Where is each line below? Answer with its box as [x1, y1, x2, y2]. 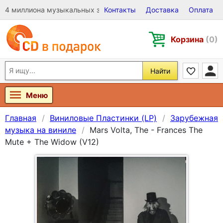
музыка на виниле [5, 125, 76, 135]
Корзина [171, 34, 206, 44]
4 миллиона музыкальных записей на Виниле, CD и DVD [5, 5, 197, 14]
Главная [5, 113, 36, 123]
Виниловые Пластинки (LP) [50, 113, 157, 123]
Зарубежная [170, 113, 218, 123]
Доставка [146, 5, 179, 14]
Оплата [189, 5, 213, 14]
